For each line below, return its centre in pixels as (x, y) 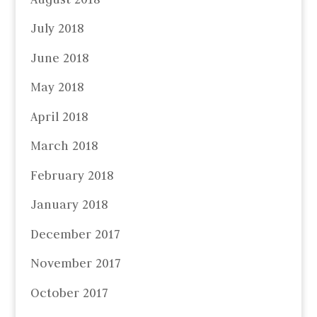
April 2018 (59, 116)
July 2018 (57, 29)
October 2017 (69, 293)
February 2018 (71, 175)
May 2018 (57, 87)
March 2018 (64, 146)
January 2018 (69, 205)
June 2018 (59, 58)
